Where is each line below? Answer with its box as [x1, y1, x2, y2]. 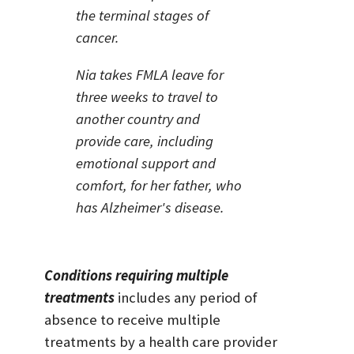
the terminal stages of [76, 6, 209, 25]
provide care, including [76, 131, 213, 150]
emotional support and [76, 153, 216, 172]
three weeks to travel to [76, 87, 218, 106]
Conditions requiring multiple [44, 266, 228, 285]
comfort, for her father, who [76, 175, 242, 194]
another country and [76, 109, 200, 128]
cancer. [76, 28, 119, 47]
